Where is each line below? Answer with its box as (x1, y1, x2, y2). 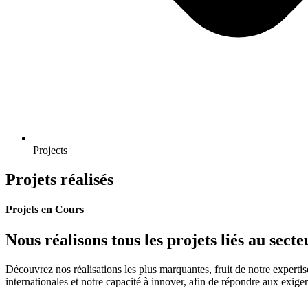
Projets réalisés (5, 170, 113, 189)
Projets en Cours (5, 203, 84, 216)
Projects (33, 144, 67, 157)
